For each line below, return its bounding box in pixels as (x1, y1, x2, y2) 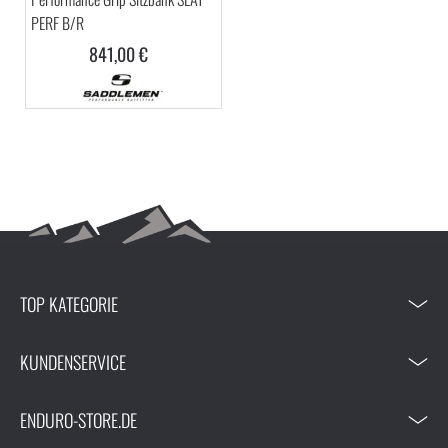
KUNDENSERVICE (20, 348, 126, 375)
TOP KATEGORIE (20, 290, 118, 317)
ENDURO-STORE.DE (20, 406, 137, 433)
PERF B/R (31, 11, 84, 36)
